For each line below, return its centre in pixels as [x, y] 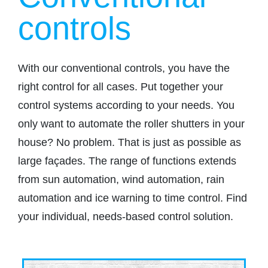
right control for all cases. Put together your [121, 87]
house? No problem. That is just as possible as [130, 143]
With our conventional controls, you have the [124, 68]
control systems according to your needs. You [126, 106]
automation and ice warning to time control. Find [133, 198]
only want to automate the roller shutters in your [131, 124]
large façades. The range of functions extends [127, 161]
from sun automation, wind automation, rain [121, 180]
